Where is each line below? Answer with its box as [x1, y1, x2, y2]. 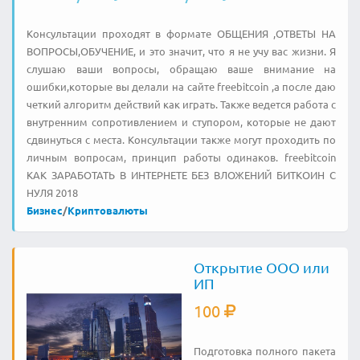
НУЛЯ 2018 [27, 186, 78, 199]
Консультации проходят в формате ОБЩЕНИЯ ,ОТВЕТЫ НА [27, 27, 336, 40]
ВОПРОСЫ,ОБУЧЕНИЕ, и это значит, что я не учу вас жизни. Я [27, 44, 336, 58]
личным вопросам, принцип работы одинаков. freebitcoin [27, 150, 336, 164]
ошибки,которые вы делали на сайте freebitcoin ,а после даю [27, 80, 336, 93]
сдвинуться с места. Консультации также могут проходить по [27, 133, 336, 146]
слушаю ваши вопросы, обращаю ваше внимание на [27, 62, 336, 76]
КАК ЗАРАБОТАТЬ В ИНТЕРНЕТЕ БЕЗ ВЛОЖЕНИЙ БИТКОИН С [27, 168, 336, 182]
